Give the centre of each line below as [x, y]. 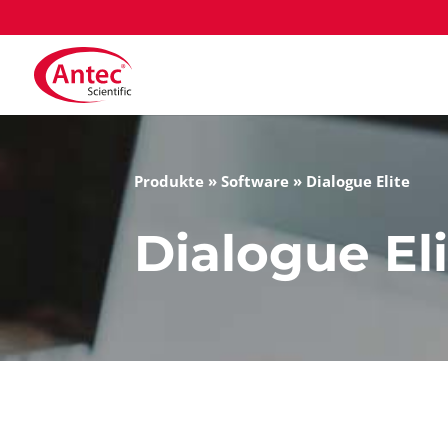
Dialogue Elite [358, 180]
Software [255, 180]
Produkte [169, 180]
